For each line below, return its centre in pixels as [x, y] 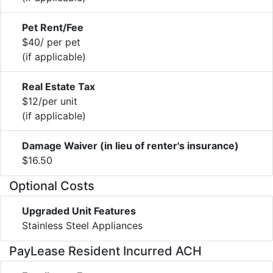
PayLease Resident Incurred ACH [105, 251]
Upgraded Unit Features [79, 211]
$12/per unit [50, 101]
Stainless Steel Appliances [82, 225]
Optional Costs [52, 186]
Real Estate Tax [58, 86]
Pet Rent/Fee [53, 27]
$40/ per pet [51, 42]
